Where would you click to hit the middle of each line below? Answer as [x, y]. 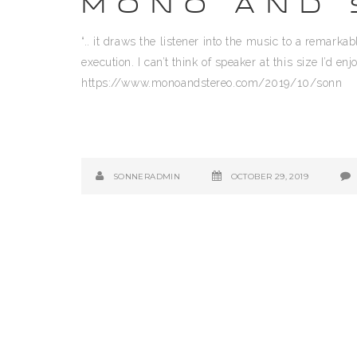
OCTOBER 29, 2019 [269, 177]
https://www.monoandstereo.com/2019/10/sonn [212, 83]
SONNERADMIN [147, 177]
